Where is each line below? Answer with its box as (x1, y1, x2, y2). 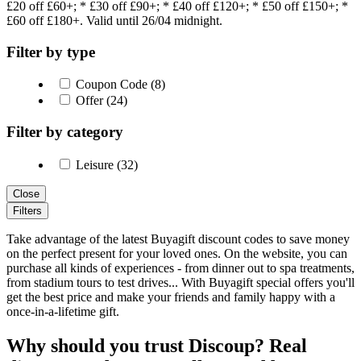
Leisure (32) (73, 157, 138, 172)
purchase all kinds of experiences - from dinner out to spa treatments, (6, 260, 355, 275)
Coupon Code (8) (73, 77, 165, 92)
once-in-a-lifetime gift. (6, 304, 119, 318)
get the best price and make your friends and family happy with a (6, 289, 335, 304)
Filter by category (6, 123, 123, 141)
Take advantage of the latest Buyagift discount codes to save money (6, 231, 350, 246)
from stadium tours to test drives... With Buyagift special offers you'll (6, 275, 355, 289)
